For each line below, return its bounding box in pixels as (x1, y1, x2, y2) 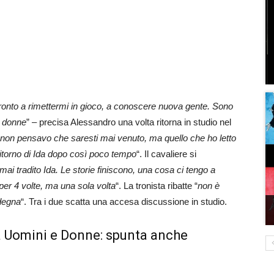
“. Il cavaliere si (136, 148, 196, 159)
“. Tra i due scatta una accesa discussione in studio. (21, 196, 227, 207)
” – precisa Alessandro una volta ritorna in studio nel (26, 116, 231, 127)
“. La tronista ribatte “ (116, 180, 198, 191)
